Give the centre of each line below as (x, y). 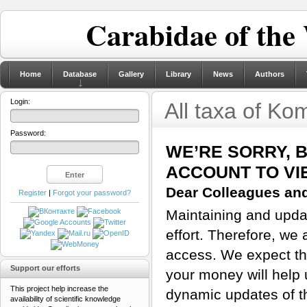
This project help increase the (59, 289)
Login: (20, 101)
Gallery (131, 74)
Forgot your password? (92, 193)
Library (179, 74)
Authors (270, 74)
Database (80, 74)
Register (33, 193)
